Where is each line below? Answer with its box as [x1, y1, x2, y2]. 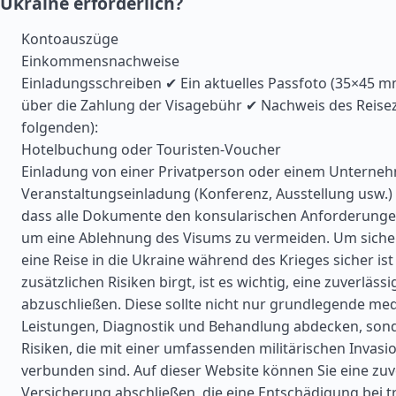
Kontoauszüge [21, 29, 118, 49]
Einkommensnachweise [21, 51, 179, 71]
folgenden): [21, 118, 98, 137]
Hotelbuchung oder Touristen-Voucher [21, 140, 281, 159]
